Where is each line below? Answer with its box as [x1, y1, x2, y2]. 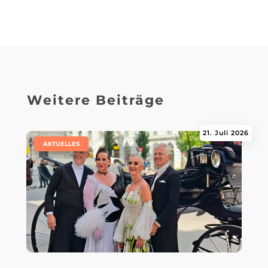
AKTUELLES [42, 139, 80, 148]
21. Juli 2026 [203, 128, 249, 137]
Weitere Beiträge [26, 92, 165, 108]
